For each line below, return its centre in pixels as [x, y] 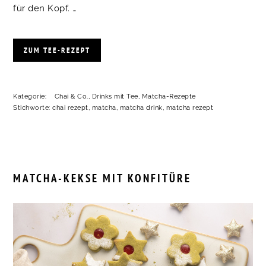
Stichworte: [33, 107]
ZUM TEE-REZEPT [57, 50]
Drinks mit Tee [115, 96]
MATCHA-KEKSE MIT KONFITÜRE [102, 178]
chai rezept [70, 107]
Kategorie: [31, 96]
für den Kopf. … [45, 8]
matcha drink [141, 107]
